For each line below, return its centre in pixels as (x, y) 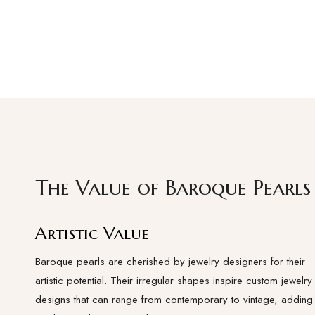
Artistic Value (92, 233)
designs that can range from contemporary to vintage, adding (174, 300)
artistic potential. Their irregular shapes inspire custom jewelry (174, 281)
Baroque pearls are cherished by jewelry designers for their (170, 262)
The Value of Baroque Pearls (173, 187)
